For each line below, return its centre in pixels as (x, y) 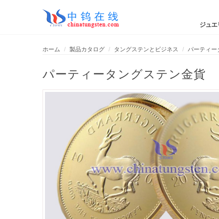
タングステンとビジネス (146, 49)
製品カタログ (87, 49)
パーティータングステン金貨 (124, 73)
